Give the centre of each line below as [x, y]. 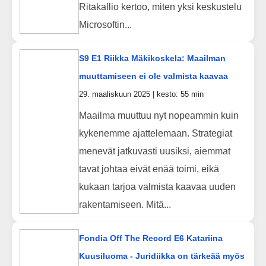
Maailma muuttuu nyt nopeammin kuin [159, 115]
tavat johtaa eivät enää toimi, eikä [149, 169]
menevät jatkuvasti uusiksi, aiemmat [154, 151]
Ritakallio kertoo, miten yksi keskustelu [160, 7]
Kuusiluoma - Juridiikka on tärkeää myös [161, 256]
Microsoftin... [105, 24]
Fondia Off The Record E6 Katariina [151, 238]
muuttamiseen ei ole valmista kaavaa [153, 76]
